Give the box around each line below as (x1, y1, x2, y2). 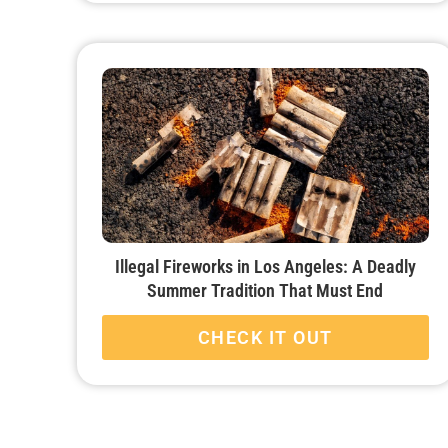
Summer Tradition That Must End (147, 280, 383, 302)
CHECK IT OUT (197, 327, 333, 349)
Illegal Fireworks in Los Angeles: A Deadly (114, 256, 416, 278)
